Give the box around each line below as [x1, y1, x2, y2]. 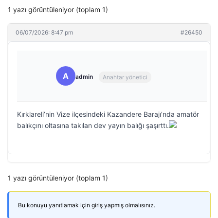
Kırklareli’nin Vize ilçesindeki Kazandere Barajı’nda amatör [17, 110, 199, 118]
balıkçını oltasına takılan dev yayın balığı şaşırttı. [17, 121, 169, 129]
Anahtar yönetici [103, 73, 147, 81]
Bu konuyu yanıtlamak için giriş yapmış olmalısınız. [18, 201, 155, 209]
